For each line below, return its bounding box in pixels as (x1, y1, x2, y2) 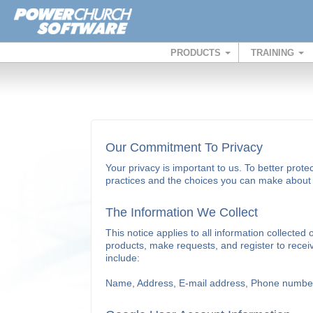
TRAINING (250, 48, 297, 58)
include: (105, 252, 140, 263)
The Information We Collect (105, 205, 258, 219)
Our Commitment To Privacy (105, 140, 263, 154)
